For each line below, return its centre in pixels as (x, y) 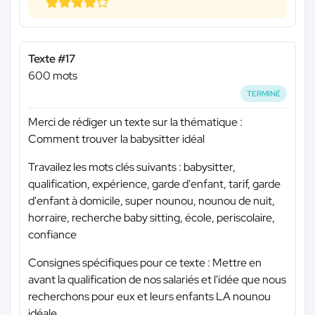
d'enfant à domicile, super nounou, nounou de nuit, (152, 201)
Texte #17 (52, 58)
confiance (52, 235)
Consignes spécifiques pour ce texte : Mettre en (145, 263)
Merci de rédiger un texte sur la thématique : (135, 122)
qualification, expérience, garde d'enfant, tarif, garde (154, 184)
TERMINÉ (264, 93)
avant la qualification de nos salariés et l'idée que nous (157, 280)
